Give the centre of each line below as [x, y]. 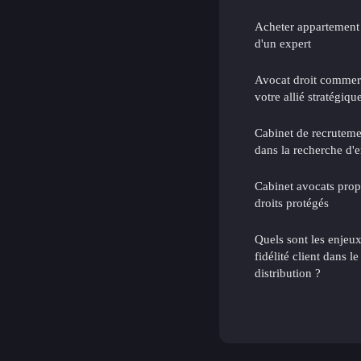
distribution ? [288, 272]
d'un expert [283, 43]
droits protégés [292, 202]
